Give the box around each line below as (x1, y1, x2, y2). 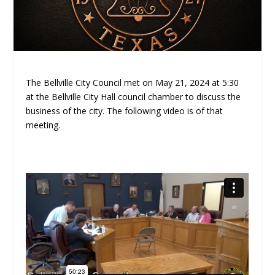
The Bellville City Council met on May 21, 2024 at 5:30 (26, 76, 239, 88)
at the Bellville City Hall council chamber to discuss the (26, 90, 241, 103)
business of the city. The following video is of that (26, 104, 223, 117)
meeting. (26, 118, 61, 131)
